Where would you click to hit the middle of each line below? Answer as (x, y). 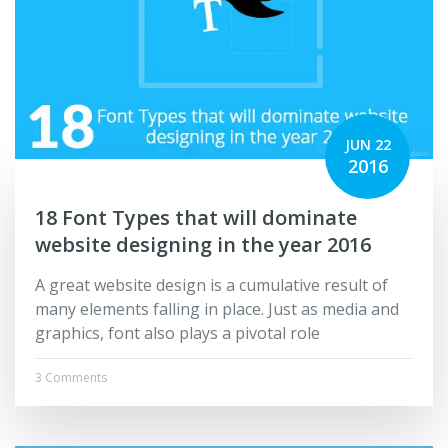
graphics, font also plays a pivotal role (177, 333)
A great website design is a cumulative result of (211, 285)
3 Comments (71, 378)
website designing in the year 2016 (203, 245)
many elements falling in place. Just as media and (217, 309)
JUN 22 (367, 145)
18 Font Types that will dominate (196, 218)
